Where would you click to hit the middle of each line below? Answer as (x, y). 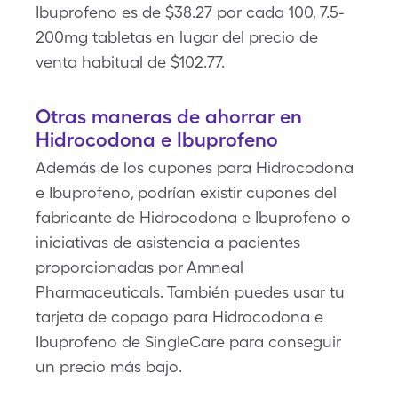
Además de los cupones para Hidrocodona (195, 167)
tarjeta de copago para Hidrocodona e (179, 317)
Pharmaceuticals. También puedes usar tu (190, 292)
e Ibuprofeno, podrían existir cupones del (186, 192)
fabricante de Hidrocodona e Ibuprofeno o (193, 217)
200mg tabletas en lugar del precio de (177, 37)
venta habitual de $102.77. (130, 62)
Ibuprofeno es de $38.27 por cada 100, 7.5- (190, 12)
